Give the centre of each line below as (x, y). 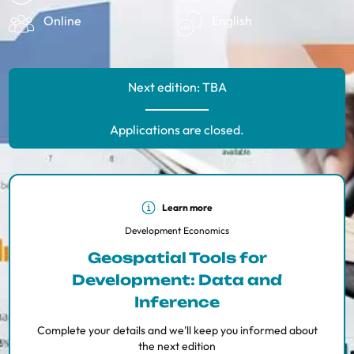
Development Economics (177, 230)
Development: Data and (177, 280)
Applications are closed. (177, 130)
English (232, 21)
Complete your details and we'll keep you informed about (177, 330)
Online (62, 21)
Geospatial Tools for (177, 258)
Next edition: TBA (177, 87)
